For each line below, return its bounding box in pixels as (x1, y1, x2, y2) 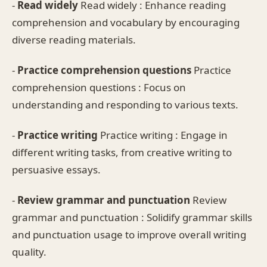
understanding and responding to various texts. (12, 97, 238, 111)
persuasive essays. (12, 162, 101, 176)
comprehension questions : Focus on (12, 80, 186, 94)
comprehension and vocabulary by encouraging (12, 15, 240, 29)
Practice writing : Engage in (98, 128, 228, 142)
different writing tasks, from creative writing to (12, 145, 232, 159)
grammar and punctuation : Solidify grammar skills (12, 210, 252, 224)
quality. (12, 244, 46, 259)
